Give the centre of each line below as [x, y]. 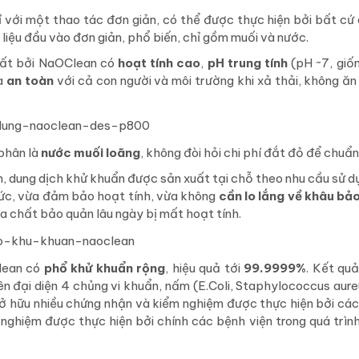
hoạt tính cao [159, 63]
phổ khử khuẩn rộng [105, 268]
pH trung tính [248, 63]
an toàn [30, 81]
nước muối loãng [91, 153]
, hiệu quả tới [205, 268]
